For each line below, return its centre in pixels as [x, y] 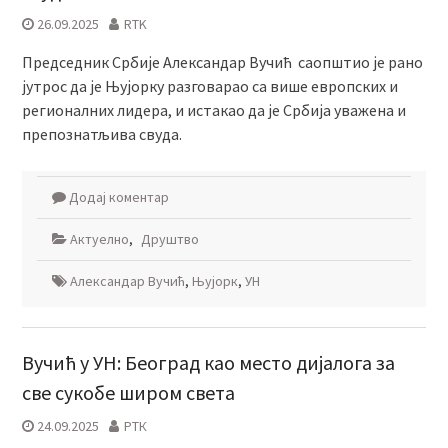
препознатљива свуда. [101, 134]
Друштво [169, 239]
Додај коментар [118, 197]
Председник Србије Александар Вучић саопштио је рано [222, 62]
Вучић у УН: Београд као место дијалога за [208, 363]
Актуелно [99, 239]
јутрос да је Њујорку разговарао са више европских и [209, 86]
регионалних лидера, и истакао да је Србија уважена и [213, 110]
